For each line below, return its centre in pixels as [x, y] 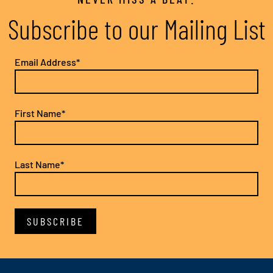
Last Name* [39, 165]
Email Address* [47, 62]
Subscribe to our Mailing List [136, 29]
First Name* [40, 113]
